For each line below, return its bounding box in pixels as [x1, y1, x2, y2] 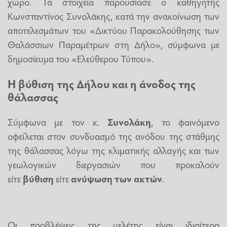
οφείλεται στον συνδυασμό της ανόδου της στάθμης [8, 129, 219, 143]
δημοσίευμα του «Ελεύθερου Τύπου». [8, 52, 154, 65]
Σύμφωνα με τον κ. [8, 115, 108, 129]
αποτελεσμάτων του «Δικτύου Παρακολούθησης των [8, 23, 219, 37]
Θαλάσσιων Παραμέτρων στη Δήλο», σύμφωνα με [8, 37, 219, 51]
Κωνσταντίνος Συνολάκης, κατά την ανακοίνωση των [8, 9, 219, 23]
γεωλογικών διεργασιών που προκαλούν [8, 158, 219, 171]
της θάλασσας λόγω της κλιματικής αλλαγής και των [8, 143, 219, 157]
